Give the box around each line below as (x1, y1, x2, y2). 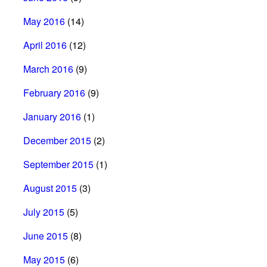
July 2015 (23, 204, 64, 219)
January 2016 (23, 109, 81, 123)
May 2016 (23, 14, 65, 28)
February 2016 (23, 85, 85, 100)
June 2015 (23, 228, 68, 243)
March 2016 (23, 61, 73, 76)
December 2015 (23, 133, 91, 147)
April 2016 (23, 38, 67, 52)
